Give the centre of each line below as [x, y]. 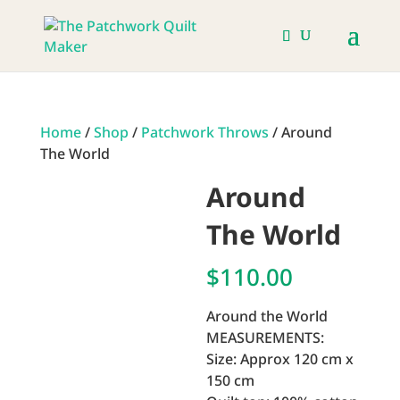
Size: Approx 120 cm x [280, 359]
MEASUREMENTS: [266, 337]
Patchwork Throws [204, 132]
